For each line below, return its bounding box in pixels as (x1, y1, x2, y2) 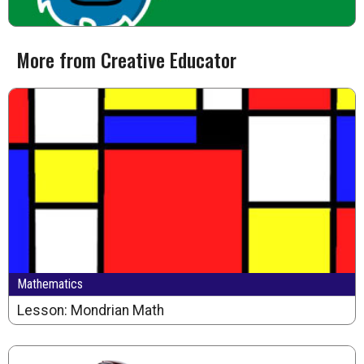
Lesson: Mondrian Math (17, 302, 164, 319)
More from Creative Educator (16, 45, 236, 75)
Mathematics (17, 276, 83, 292)
